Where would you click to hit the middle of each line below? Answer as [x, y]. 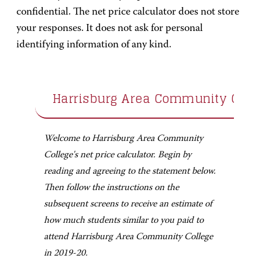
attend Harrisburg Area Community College [128, 237]
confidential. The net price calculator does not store [128, 13]
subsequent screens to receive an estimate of [128, 204]
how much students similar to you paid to [124, 221]
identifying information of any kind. [94, 45]
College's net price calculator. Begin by [118, 155]
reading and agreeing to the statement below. [130, 172]
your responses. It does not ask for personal [110, 29]
